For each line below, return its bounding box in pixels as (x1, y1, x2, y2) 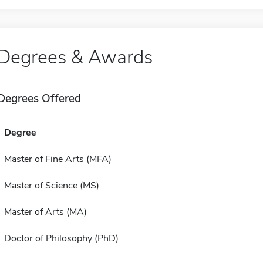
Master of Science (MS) (4, 179, 99, 193)
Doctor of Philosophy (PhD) (4, 232, 119, 245)
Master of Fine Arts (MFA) (4, 153, 112, 166)
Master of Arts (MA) (4, 205, 87, 219)
